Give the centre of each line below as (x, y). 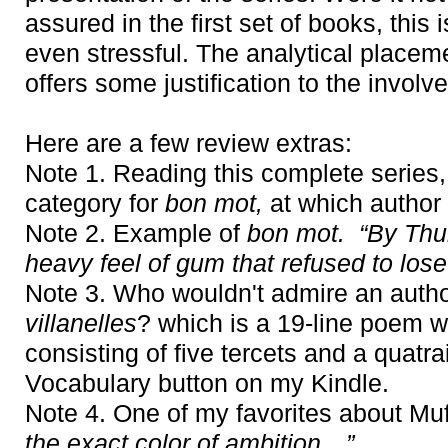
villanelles (81, 323)
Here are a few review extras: (188, 143)
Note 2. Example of (136, 233)
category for (95, 203)
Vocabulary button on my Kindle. (207, 383)
